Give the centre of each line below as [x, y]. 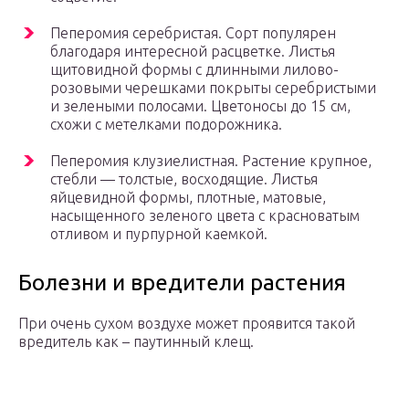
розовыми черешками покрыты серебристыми [213, 88]
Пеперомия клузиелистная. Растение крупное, [211, 161]
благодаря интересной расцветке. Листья [193, 52]
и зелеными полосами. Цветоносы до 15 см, [200, 106]
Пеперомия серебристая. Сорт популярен [193, 33]
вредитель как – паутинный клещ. [136, 342]
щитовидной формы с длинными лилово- [194, 70]
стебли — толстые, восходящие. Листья [184, 179]
